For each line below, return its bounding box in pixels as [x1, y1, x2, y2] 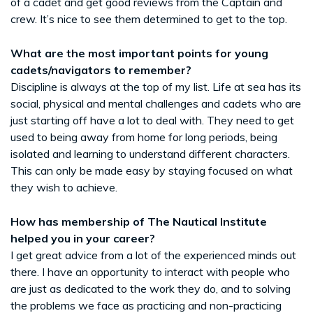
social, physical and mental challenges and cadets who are [10, 96, 301, 110]
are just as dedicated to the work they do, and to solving [10, 281, 291, 296]
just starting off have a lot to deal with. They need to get [10, 112, 294, 127]
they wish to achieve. [10, 180, 117, 194]
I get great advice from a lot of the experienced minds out [10, 247, 296, 262]
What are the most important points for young [10, 45, 268, 60]
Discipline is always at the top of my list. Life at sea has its [10, 79, 301, 94]
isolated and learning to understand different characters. [10, 146, 290, 161]
